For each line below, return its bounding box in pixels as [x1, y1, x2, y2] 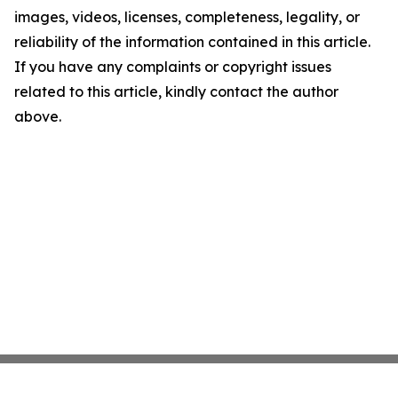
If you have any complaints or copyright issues [14, 58, 331, 76]
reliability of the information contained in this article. [14, 33, 370, 52]
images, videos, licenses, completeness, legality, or [14, 8, 360, 27]
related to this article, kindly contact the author [14, 83, 338, 101]
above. [14, 107, 61, 126]
